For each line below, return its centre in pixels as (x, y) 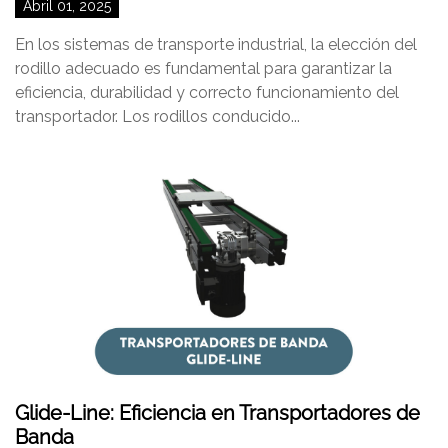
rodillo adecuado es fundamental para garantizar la (203, 68)
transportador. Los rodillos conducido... (157, 116)
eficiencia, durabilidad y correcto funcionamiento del (207, 92)
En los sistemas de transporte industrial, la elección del (216, 44)
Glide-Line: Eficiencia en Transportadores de (217, 413)
